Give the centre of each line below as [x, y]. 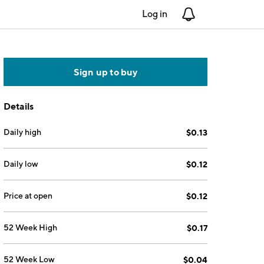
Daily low [21, 164]
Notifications [222, 14]
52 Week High [31, 227]
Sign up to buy [105, 72]
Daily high [23, 132]
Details [19, 106]
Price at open [28, 196]
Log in [155, 14]
